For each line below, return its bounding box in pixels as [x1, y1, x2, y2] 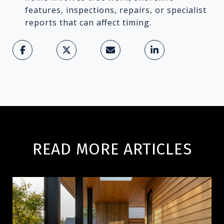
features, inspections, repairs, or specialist [24, 4, 206, 15]
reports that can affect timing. [24, 16, 151, 28]
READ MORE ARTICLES [32, 139, 192, 158]
